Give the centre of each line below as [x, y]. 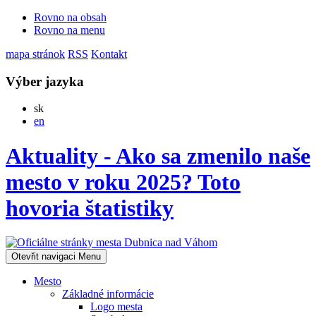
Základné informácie [108, 294]
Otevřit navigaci [43, 257]
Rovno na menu [69, 30]
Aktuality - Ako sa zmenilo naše [158, 156]
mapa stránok [35, 54]
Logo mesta [116, 307]
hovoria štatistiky [90, 208]
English [61, 121]
